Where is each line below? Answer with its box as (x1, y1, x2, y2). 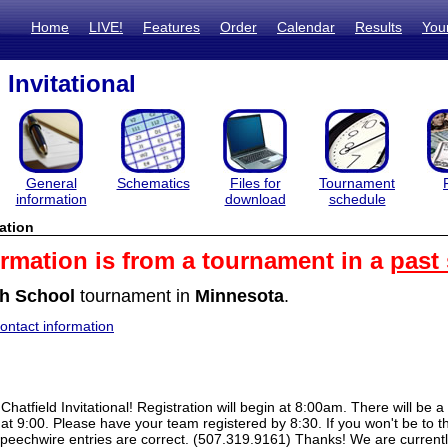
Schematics (116, 175, 190, 191)
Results (355, 19, 402, 35)
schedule (328, 191, 386, 207)
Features (143, 19, 200, 35)
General (25, 175, 77, 191)
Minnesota (195, 286, 284, 306)
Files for (229, 175, 281, 191)
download (224, 191, 286, 207)
